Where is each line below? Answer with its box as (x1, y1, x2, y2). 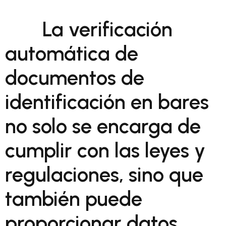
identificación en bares (5, 90, 209, 114)
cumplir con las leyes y (5, 138, 205, 162)
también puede (5, 187, 142, 211)
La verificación (42, 17, 173, 41)
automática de (5, 41, 138, 66)
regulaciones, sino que (5, 162, 203, 187)
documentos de (5, 66, 144, 90)
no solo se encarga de (5, 114, 201, 138)
